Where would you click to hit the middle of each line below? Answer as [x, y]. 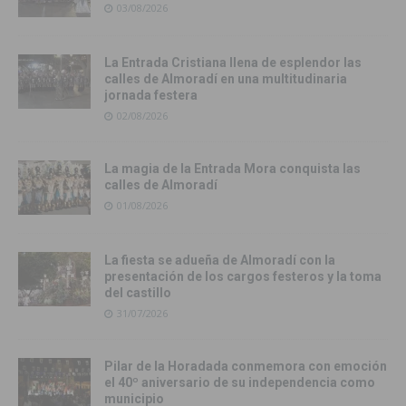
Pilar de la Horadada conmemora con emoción [246, 367]
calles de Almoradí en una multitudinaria [226, 79]
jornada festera [151, 96]
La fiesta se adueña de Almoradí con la [220, 261]
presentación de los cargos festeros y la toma [243, 277]
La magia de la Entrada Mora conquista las [232, 169]
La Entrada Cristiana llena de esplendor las [233, 63]
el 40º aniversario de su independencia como [240, 383]
